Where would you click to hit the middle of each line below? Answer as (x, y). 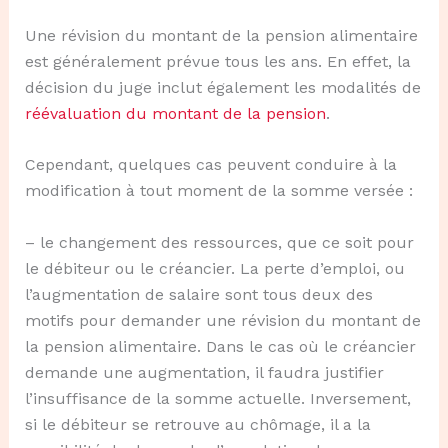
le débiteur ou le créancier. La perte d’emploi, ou (214, 268)
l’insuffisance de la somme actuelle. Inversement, (217, 398)
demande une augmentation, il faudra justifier (204, 372)
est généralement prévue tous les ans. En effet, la (217, 61)
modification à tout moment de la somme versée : (218, 191)
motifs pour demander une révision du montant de (222, 320)
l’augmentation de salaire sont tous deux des (198, 294)
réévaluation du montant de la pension (175, 113)
